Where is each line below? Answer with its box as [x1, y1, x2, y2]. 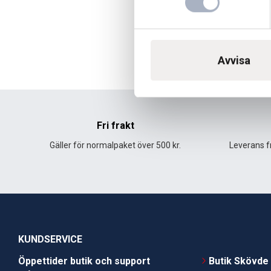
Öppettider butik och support [18, 255, 150, 267]
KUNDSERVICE [18, 233, 82, 245]
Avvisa [218, 53, 250, 67]
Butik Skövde [209, 255, 269, 267]
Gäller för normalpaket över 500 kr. [50, 140, 181, 150]
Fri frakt [96, 119, 134, 131]
